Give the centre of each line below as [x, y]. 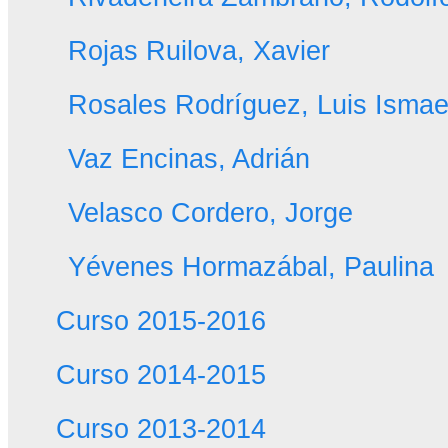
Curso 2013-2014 [160, 429]
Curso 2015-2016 [160, 321]
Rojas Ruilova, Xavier [198, 51]
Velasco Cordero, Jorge [210, 213]
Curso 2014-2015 [160, 375]
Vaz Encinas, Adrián [188, 159]
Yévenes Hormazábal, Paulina [250, 267]
